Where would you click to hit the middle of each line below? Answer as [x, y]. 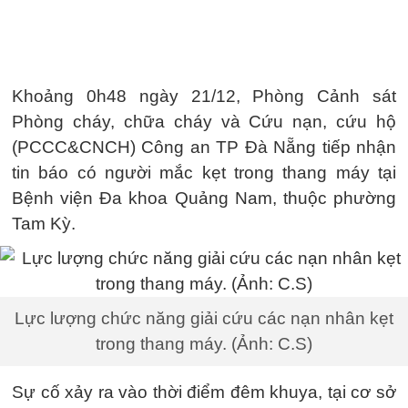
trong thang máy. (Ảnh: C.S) [204, 344]
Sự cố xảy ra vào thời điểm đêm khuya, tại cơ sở [204, 392]
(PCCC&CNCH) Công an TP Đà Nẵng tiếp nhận [204, 147]
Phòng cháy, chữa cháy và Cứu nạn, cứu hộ [204, 122]
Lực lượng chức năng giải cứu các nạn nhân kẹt [204, 318]
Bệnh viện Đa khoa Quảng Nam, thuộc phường [204, 198]
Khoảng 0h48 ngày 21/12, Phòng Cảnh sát [204, 96]
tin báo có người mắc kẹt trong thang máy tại [204, 173]
